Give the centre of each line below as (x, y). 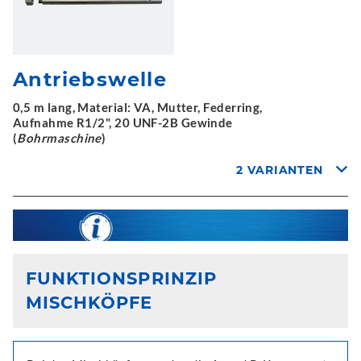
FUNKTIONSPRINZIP (121, 279)
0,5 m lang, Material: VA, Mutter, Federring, (138, 108)
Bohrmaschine (59, 138)
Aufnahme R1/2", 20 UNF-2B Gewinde (123, 123)
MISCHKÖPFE (89, 303)
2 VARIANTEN (280, 170)
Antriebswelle (90, 80)
